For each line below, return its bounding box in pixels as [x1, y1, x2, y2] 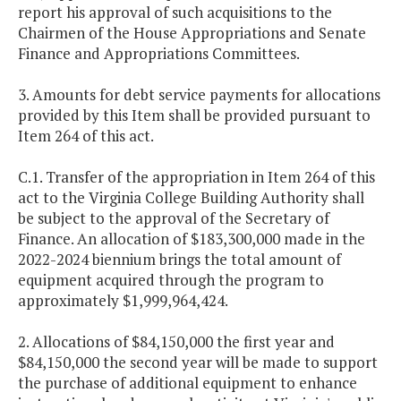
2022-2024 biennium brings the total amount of [18, 249, 341, 270]
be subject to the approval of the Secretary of [18, 208, 329, 229]
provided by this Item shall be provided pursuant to [18, 105, 371, 126]
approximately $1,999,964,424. [18, 290, 228, 311]
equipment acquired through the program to [18, 269, 324, 291]
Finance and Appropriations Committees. [18, 43, 300, 64]
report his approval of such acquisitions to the [18, 2, 332, 23]
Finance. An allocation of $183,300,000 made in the [18, 228, 365, 250]
